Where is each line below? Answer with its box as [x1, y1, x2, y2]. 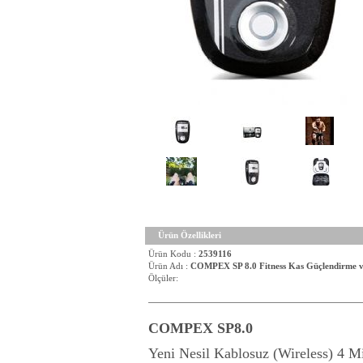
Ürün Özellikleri [158, 231, 221, 240]
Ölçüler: [148, 274, 178, 283]
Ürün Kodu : [148, 250, 199, 258]
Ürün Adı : [148, 262, 190, 271]
